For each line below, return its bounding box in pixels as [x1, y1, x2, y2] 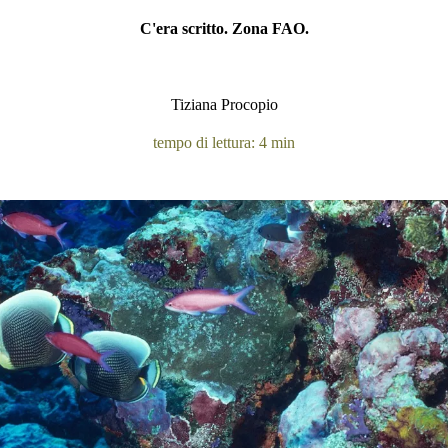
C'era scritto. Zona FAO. [139, 20, 309, 37]
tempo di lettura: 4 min [153, 134, 295, 151]
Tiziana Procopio [170, 96, 278, 113]
